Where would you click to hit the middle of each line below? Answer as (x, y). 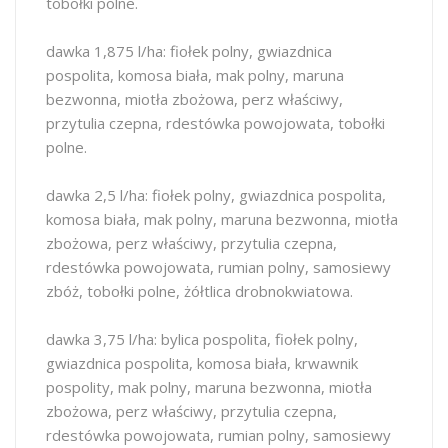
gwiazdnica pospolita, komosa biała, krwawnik (202, 363)
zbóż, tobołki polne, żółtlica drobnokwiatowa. (199, 291)
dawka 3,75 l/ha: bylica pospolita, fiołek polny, (202, 339)
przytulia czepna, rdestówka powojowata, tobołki (215, 123)
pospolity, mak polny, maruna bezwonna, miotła (209, 387)
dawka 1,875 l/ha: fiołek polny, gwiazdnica (189, 51)
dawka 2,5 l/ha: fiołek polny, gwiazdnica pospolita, (216, 195)
